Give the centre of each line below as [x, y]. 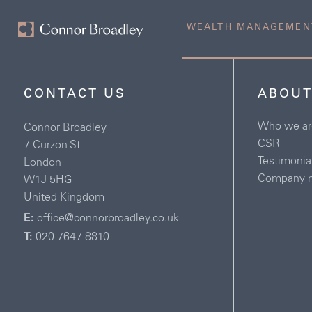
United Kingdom [64, 198]
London [42, 163]
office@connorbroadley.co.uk [108, 219]
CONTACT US [75, 95]
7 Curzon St [52, 146]
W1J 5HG [48, 180]
